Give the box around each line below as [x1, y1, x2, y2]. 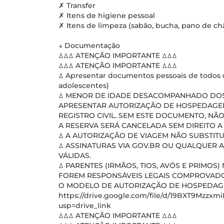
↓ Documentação [58, 41, 120, 50]
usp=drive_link [58, 201, 111, 210]
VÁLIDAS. [58, 151, 91, 160]
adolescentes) [58, 81, 109, 90]
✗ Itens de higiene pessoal [58, 11, 155, 20]
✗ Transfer [58, 1, 95, 10]
